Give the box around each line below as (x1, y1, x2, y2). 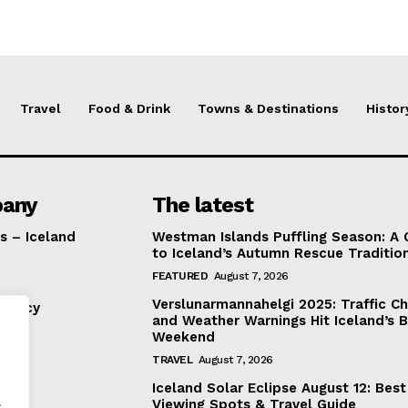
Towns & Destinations (198, 100, 339, 116)
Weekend (152, 328, 216, 345)
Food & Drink (88, 100, 170, 116)
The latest (152, 191, 254, 218)
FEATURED (152, 269, 209, 282)
